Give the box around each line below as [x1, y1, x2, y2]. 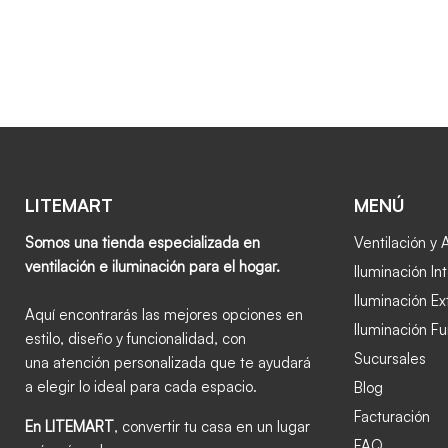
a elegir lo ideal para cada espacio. [25, 376, 257, 396]
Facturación [353, 406, 430, 426]
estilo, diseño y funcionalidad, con [25, 328, 246, 348]
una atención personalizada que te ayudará [25, 352, 311, 372]
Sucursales [353, 348, 426, 368]
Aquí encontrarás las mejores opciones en [25, 304, 303, 324]
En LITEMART [25, 416, 114, 436]
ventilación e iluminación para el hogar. [25, 256, 280, 276]
